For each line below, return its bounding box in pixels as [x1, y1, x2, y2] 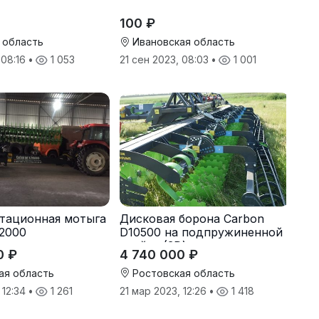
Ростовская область [129, 266, 235, 279]
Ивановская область [129, 36, 235, 48]
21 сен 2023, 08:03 [119, 53, 211, 66]
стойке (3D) [119, 238, 187, 253]
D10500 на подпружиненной [119, 224, 283, 239]
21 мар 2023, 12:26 [119, 284, 209, 297]
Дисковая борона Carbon [119, 211, 264, 226]
